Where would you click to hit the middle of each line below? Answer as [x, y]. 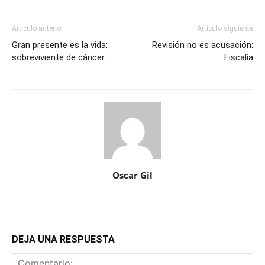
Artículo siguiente [225, 28]
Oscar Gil [132, 175]
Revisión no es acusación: [203, 45]
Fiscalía [239, 57]
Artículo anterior [38, 28]
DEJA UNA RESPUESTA [63, 239]
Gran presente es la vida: [60, 45]
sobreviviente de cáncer [58, 57]
